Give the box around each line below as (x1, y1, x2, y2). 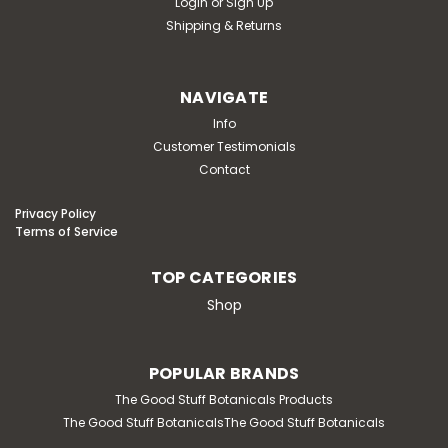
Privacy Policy (15, 204, 96, 222)
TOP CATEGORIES (150, 265, 298, 289)
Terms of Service (15, 222, 118, 240)
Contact (198, 160, 250, 178)
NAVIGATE (180, 85, 268, 109)
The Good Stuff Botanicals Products (115, 390, 333, 408)
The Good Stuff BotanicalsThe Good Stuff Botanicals (63, 413, 385, 431)
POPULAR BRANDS (148, 361, 300, 385)
